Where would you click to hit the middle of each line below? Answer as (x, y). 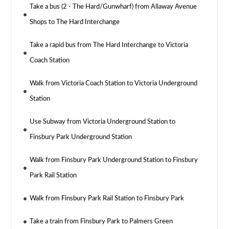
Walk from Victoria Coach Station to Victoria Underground (114, 84)
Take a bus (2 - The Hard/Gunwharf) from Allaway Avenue (113, 7)
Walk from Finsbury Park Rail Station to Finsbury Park (107, 199)
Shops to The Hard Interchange (75, 22)
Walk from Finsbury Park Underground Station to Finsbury (114, 161)
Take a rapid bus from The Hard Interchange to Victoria (109, 45)
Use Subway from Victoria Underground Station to (103, 122)
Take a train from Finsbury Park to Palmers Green (101, 222)
